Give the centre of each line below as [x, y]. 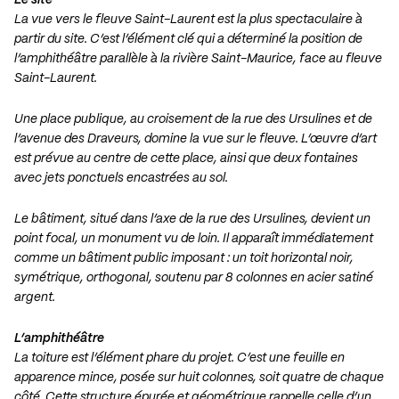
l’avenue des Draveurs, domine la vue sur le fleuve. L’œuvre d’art [195, 139]
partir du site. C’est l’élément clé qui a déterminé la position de [188, 40]
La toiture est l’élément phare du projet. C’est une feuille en [179, 358]
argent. [35, 298]
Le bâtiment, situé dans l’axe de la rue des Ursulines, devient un [192, 220]
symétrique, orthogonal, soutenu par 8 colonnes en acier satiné [194, 278]
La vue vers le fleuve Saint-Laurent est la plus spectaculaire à [188, 20]
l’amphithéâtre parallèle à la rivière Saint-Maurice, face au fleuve [198, 59]
